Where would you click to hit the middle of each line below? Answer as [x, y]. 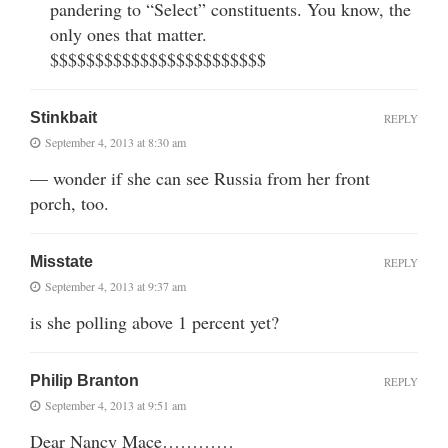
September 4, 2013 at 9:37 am [115, 285]
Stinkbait [63, 117]
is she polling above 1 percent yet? [154, 321]
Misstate [61, 261]
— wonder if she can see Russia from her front [200, 177]
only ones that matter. [128, 33]
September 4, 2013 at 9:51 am [115, 404]
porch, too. [69, 202]
